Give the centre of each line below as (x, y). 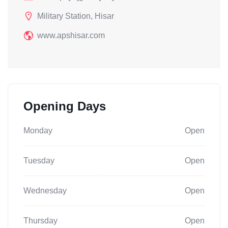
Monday (38, 131)
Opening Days (65, 106)
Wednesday (45, 191)
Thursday (40, 221)
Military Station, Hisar (76, 16)
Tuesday (39, 161)
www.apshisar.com (71, 36)
